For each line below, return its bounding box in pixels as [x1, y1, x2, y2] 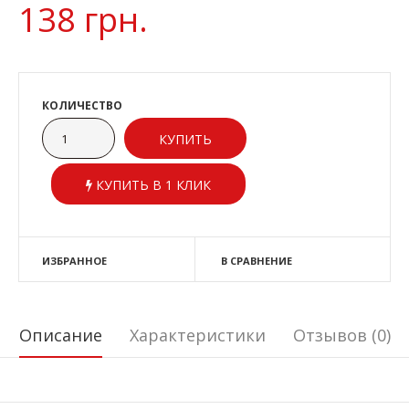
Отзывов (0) [292, 324, 391, 346]
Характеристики [129, 324, 266, 346]
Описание [18, 324, 102, 346]
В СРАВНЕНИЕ [220, 254, 292, 267]
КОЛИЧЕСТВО [42, 98, 122, 113]
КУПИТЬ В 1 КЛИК [92, 176, 211, 194]
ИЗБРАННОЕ [42, 254, 107, 267]
